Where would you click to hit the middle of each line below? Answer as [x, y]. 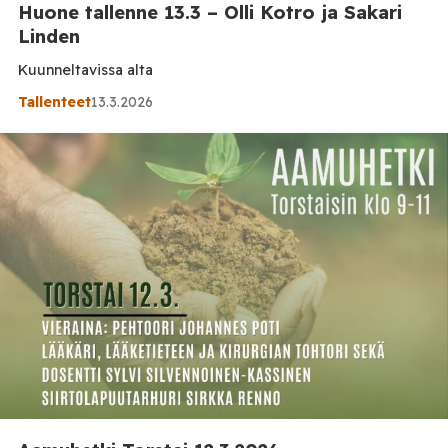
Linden [48, 36]
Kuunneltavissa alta [89, 69]
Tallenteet [54, 101]
